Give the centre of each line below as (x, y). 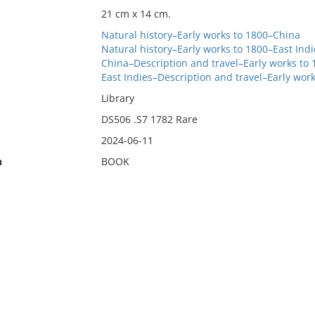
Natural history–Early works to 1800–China (200, 35)
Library (117, 98)
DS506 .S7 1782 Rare (149, 119)
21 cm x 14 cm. (136, 14)
